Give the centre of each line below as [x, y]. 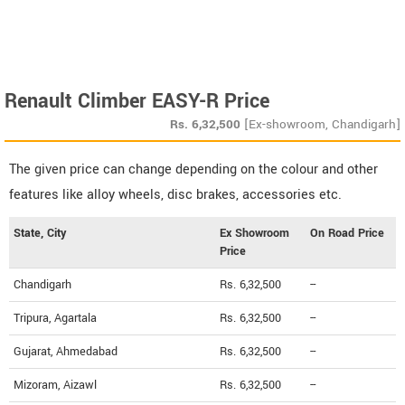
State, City [40, 233]
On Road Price [347, 233]
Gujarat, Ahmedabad [66, 351]
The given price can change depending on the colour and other [193, 169]
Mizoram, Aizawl [55, 385]
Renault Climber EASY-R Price [137, 101]
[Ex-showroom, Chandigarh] [322, 124]
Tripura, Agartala [55, 318]
